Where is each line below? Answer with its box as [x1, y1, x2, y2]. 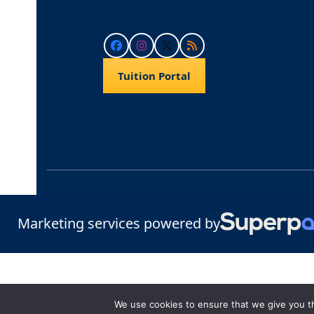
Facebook [115, 42, 167, 58]
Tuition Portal [118, 69, 191, 83]
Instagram [140, 42, 196, 58]
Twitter [165, 42, 204, 58]
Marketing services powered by [18, 213, 220, 233]
